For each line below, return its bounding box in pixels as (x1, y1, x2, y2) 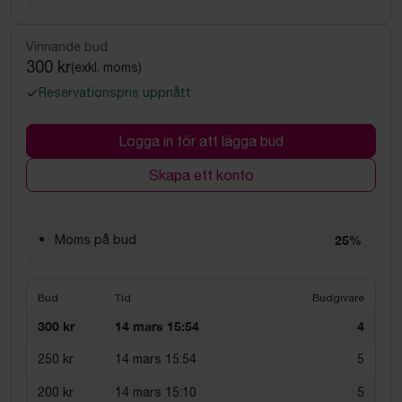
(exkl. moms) (71, 59, 142, 74)
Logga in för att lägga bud (118, 133, 284, 149)
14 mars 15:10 (115, 385, 197, 399)
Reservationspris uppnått (39, 85, 191, 100)
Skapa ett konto (148, 167, 254, 183)
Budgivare (312, 292, 364, 304)
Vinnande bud (26, 39, 108, 54)
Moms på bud (55, 232, 136, 247)
